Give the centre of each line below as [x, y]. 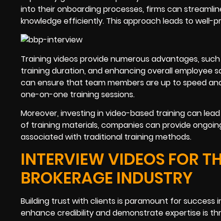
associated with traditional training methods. [106, 137]
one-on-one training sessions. [78, 94]
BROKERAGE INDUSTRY [107, 178]
